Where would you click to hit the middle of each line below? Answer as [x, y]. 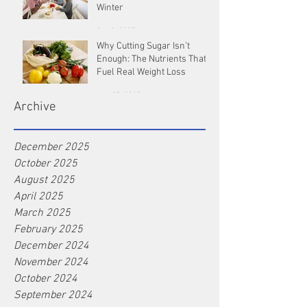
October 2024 [46, 279]
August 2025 [44, 181]
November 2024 [51, 263]
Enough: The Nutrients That [151, 60]
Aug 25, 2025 [119, 96]
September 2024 [53, 296]
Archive [35, 108]
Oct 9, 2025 [116, 32]
